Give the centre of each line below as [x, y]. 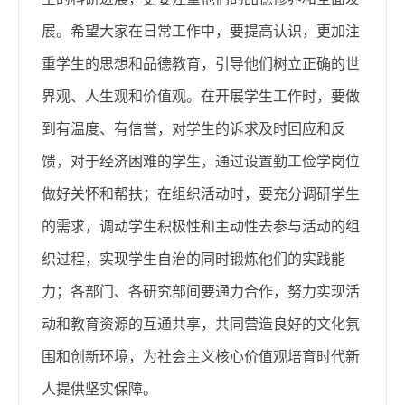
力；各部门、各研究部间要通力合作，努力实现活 [201, 291]
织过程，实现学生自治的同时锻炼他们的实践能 [193, 259]
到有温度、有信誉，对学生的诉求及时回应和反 [193, 128]
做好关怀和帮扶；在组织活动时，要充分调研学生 [201, 193]
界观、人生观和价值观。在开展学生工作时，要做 [201, 96]
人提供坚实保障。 [99, 389]
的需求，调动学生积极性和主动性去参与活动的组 [201, 226]
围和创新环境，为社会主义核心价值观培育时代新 [201, 356]
